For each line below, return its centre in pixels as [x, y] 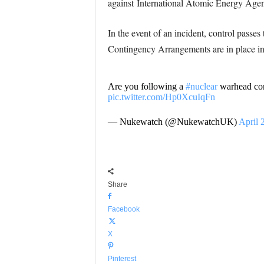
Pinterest [122, 259]
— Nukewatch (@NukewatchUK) [173, 122]
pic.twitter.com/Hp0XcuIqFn [161, 97]
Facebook [123, 209]
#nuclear [201, 86]
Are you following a [146, 86]
